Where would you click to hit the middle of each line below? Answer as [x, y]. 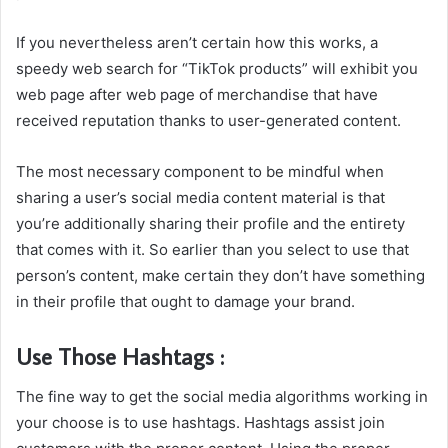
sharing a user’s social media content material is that [200, 197]
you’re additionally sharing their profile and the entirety [210, 223]
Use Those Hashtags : [120, 356]
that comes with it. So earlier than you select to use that [212, 249]
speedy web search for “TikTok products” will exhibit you [217, 68]
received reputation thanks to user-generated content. [208, 120]
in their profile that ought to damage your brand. [185, 301]
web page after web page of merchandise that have [197, 94]
